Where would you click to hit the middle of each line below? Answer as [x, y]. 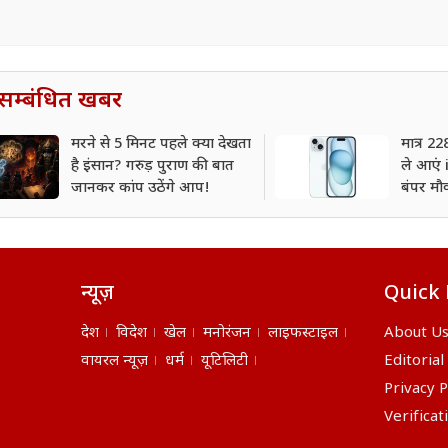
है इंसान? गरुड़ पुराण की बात [152, 166]
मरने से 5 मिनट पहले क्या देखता [161, 144]
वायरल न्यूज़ [115, 361]
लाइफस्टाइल [303, 333]
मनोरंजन [227, 333]
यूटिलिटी [225, 361]
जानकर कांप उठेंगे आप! [140, 188]
